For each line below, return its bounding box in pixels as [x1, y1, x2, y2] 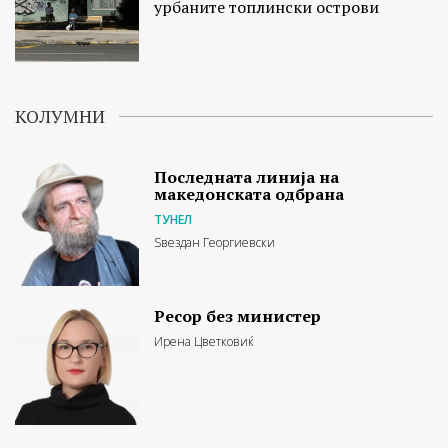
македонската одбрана [154, 182, 345, 205]
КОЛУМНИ [15, 103, 105, 128]
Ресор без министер [154, 304, 322, 327]
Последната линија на [154, 165, 340, 188]
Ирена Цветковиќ [154, 332, 255, 350]
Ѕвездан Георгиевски [154, 233, 276, 251]
